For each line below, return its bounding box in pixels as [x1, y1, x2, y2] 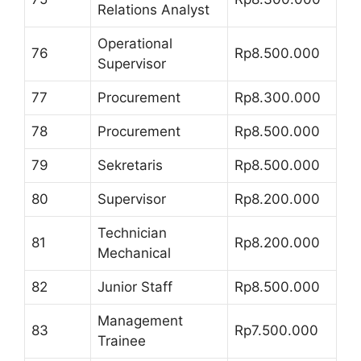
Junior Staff [98, 278, 172, 295]
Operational [98, 35, 172, 52]
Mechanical [98, 244, 171, 261]
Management [98, 312, 183, 329]
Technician [98, 224, 167, 241]
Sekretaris [98, 156, 163, 173]
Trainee [98, 332, 146, 349]
